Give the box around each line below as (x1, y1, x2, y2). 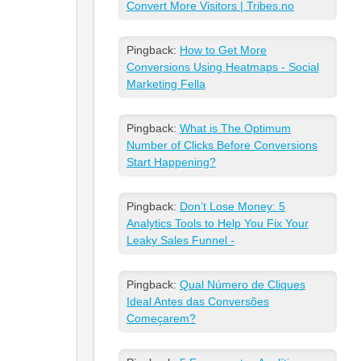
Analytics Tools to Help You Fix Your (126, 217, 309, 230)
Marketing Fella (126, 77, 205, 91)
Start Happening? (126, 156, 216, 169)
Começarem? (126, 312, 196, 326)
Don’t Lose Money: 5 (179, 200, 285, 214)
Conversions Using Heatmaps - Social (126, 60, 319, 74)
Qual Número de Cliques (179, 278, 305, 292)
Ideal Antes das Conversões (126, 295, 269, 309)
